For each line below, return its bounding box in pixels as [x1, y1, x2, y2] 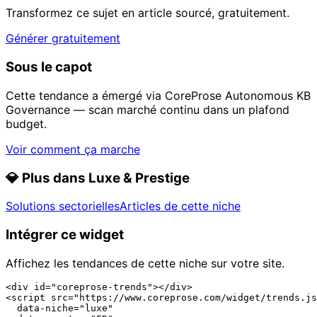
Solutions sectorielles [6, 199, 120, 214]
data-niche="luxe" [6, 302, 113, 313]
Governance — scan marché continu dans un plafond [6, 102, 289, 117]
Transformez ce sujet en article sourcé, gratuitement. [6, 6, 289, 21]
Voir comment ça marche [6, 142, 140, 156]
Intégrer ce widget [6, 226, 124, 243]
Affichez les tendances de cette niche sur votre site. [6, 255, 284, 270]
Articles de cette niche [120, 199, 241, 214]
